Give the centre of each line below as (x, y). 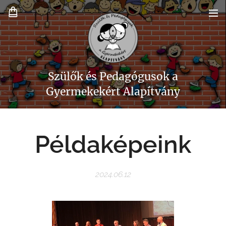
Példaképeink (113, 144)
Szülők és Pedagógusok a (113, 76)
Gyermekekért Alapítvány (113, 92)
